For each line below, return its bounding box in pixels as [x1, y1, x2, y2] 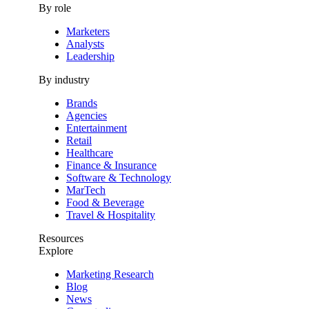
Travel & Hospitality [66, 209, 155, 221]
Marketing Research [66, 268, 154, 281]
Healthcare [66, 147, 113, 159]
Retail [66, 134, 92, 147]
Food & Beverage [66, 197, 144, 209]
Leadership [66, 50, 114, 63]
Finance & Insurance [66, 159, 157, 172]
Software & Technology [66, 172, 171, 184]
